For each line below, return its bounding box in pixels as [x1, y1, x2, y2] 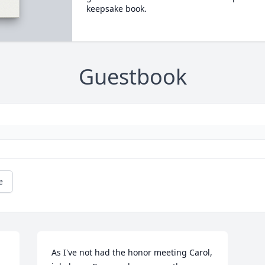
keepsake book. [86, 3, 147, 14]
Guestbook [78, 62, 187, 92]
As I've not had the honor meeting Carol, [51, 247, 213, 258]
